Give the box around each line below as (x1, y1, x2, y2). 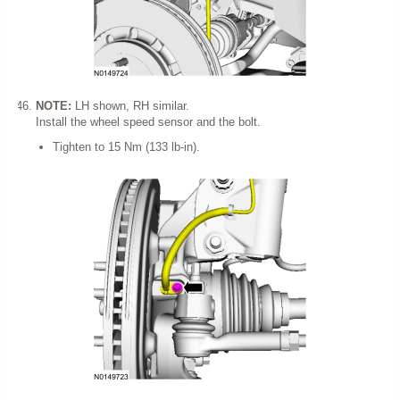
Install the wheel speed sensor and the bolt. (35, 115, 261, 129)
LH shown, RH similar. (74, 99, 189, 113)
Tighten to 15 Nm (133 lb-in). (53, 140, 200, 154)
